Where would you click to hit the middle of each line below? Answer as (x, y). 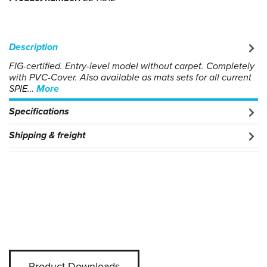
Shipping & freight (47, 136)
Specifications (39, 112)
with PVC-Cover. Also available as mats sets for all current (130, 78)
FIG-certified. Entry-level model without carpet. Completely (132, 66)
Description (33, 47)
